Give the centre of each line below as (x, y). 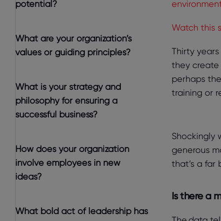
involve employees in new (68, 163)
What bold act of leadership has (82, 211)
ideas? (29, 176)
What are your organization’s (74, 38)
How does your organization (72, 149)
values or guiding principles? (73, 52)
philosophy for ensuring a (66, 100)
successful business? (56, 114)
